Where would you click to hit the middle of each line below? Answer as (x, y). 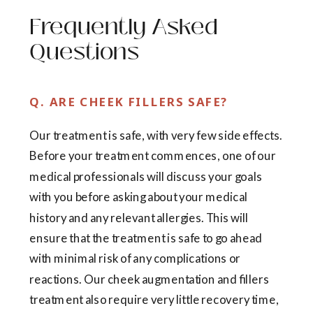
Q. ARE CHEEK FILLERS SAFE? (129, 102)
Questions (84, 52)
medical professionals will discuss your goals (146, 177)
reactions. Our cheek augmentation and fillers (149, 279)
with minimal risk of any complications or (135, 259)
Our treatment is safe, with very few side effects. (156, 136)
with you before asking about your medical (139, 197)
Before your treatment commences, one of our (153, 156)
